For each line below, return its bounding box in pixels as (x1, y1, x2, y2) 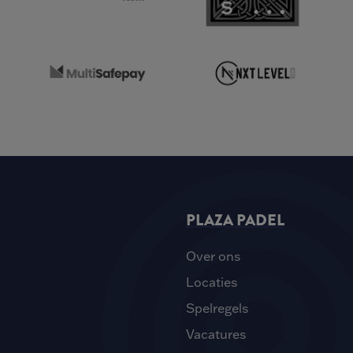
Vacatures (186, 326, 246, 343)
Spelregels (186, 300, 248, 317)
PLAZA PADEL (186, 209, 284, 232)
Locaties (186, 274, 237, 291)
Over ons (186, 248, 240, 265)
